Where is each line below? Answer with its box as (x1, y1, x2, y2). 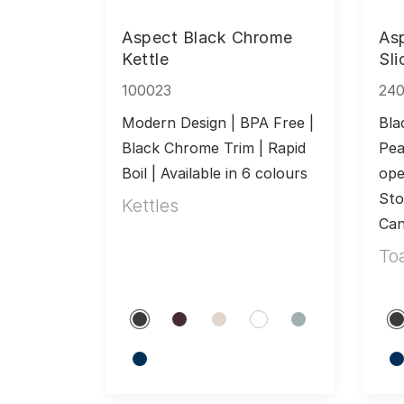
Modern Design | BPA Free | (122, 113, 314, 132)
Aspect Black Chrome (122, 27, 293, 47)
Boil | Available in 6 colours (122, 163, 308, 182)
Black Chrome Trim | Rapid (122, 138, 306, 157)
